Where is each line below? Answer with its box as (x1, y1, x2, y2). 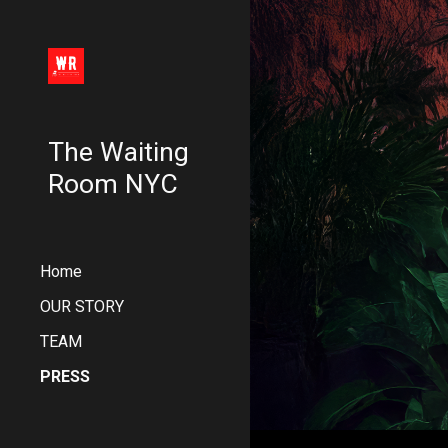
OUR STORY (40, 297, 124, 316)
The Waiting (48, 136, 189, 168)
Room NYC (48, 168, 178, 200)
